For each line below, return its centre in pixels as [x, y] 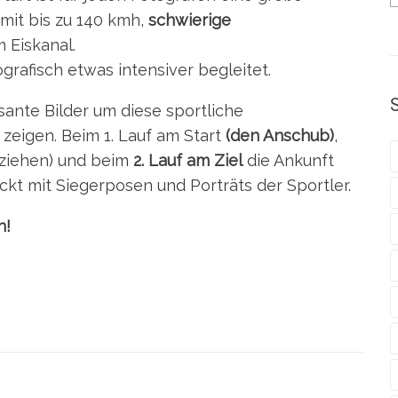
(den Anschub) [280, 135]
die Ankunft [288, 160]
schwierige [187, 20]
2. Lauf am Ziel [188, 160]
